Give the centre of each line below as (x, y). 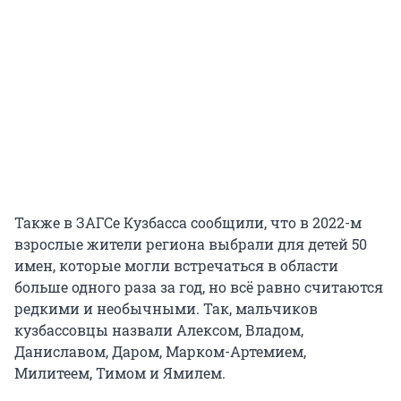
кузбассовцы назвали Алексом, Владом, (159, 330)
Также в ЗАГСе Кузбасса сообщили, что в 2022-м (188, 223)
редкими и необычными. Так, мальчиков (166, 309)
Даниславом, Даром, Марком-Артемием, (160, 352)
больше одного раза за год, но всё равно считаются (199, 287)
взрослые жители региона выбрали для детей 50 (191, 244)
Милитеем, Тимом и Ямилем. (120, 373)
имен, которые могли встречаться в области (176, 266)
